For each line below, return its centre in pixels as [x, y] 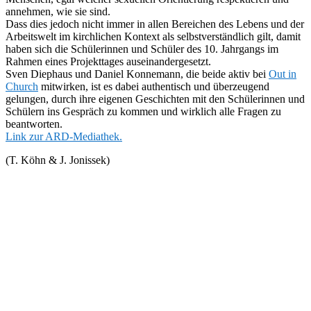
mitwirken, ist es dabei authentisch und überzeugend [154, 86]
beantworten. [35, 124]
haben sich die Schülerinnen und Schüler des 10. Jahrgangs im [142, 49]
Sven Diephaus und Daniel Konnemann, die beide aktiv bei [137, 74]
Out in [283, 74]
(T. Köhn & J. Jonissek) [58, 160]
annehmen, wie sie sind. [59, 11]
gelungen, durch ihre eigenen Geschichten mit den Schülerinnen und [155, 99]
